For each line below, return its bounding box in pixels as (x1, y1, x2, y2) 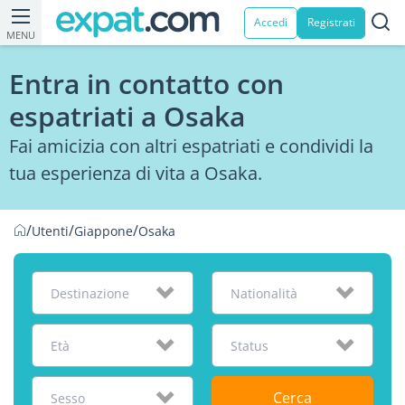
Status (230, 337, 268, 354)
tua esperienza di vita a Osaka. (9, 161, 262, 185)
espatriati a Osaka (9, 98, 245, 135)
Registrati (307, 14, 355, 30)
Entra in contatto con (9, 65, 284, 102)
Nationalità (230, 285, 297, 302)
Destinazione (51, 285, 129, 302)
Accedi (254, 14, 287, 30)
